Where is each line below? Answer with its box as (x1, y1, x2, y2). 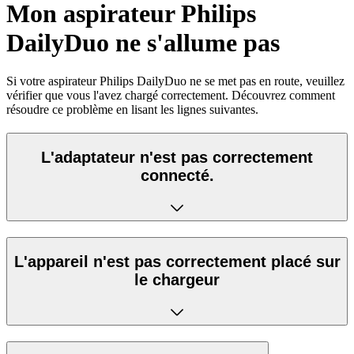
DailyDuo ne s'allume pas (6, 28, 280, 57)
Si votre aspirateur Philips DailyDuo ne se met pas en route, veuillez (6, 74, 345, 88)
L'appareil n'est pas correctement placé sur (13, 252, 341, 270)
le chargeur (134, 270, 220, 288)
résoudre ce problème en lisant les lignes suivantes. (6, 103, 258, 117)
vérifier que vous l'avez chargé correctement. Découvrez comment (6, 88, 335, 103)
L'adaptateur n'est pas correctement (41, 148, 313, 166)
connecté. (140, 166, 214, 184)
